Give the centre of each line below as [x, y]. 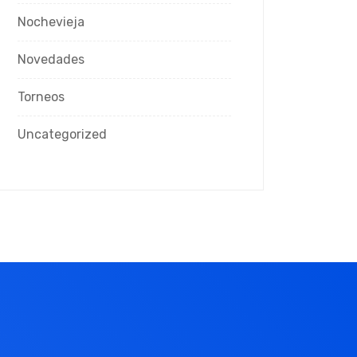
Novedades [51, 59]
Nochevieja [51, 22]
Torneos [41, 97]
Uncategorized [62, 134]
